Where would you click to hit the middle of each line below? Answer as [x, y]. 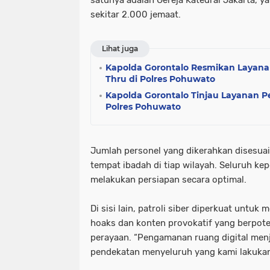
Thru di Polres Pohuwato [160, 79]
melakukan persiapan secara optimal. [168, 179]
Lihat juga [120, 48]
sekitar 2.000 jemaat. [136, 14]
